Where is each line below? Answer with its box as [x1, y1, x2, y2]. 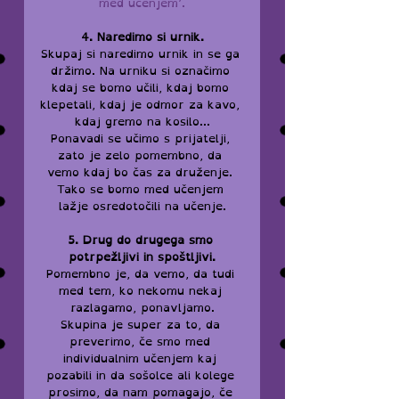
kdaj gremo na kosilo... [74, 111, 210, 132]
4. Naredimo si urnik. [80, 27, 204, 47]
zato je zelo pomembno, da [58, 145, 226, 166]
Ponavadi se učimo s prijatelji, [50, 128, 234, 149]
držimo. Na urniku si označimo [50, 61, 234, 81]
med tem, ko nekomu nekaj [58, 281, 226, 301]
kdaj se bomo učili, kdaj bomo [51, 77, 233, 98]
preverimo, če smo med [69, 331, 215, 352]
